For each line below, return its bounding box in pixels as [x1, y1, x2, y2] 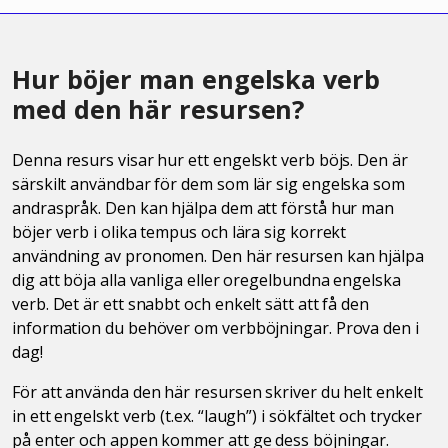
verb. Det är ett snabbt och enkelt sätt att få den [12, 292, 370, 315]
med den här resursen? [12, 91, 305, 126]
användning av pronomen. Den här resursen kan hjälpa [12, 244, 424, 267]
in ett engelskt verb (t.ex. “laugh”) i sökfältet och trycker [12, 404, 423, 427]
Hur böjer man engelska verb [12, 61, 380, 96]
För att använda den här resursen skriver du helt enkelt [12, 380, 423, 403]
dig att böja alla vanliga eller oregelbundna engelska [12, 268, 401, 291]
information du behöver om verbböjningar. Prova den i [12, 316, 419, 339]
